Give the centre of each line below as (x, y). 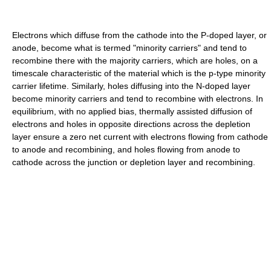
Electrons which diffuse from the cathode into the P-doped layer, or (139, 35)
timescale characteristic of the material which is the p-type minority (139, 73)
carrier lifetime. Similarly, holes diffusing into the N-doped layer (131, 86)
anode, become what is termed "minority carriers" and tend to (129, 48)
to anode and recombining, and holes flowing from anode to (126, 150)
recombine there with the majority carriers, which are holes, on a (135, 61)
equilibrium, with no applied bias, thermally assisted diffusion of (132, 112)
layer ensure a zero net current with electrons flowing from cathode (140, 137)
